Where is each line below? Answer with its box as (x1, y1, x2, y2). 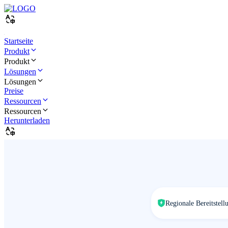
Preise (4, 87, 23, 95)
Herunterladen (4, 116, 50, 125)
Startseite (4, 37, 33, 45)
